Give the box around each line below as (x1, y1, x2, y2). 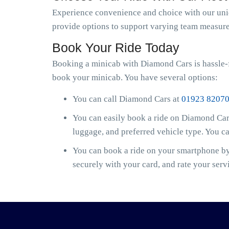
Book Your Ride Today (52, 40, 179, 55)
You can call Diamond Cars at (73, 94, 181, 104)
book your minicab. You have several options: (52, 73, 218, 82)
